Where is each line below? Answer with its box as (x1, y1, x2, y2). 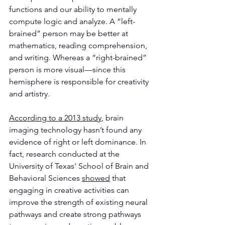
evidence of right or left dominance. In (9, 137, 148, 147)
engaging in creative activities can (9, 185, 131, 195)
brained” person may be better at (9, 28, 128, 38)
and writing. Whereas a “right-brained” (9, 52, 149, 62)
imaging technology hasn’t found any (9, 125, 144, 135)
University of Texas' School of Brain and (9, 161, 151, 171)
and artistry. (9, 88, 50, 98)
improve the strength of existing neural (9, 197, 150, 207)
